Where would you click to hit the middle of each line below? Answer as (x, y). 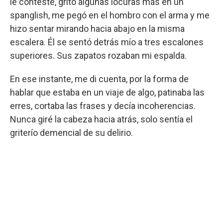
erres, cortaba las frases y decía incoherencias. (103, 106)
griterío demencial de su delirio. (71, 132)
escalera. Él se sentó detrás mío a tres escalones (107, 42)
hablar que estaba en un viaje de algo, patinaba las (107, 92)
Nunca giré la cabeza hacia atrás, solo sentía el (101, 119)
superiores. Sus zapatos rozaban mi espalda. (98, 55)
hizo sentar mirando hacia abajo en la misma (97, 28)
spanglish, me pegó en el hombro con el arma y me (110, 15)
